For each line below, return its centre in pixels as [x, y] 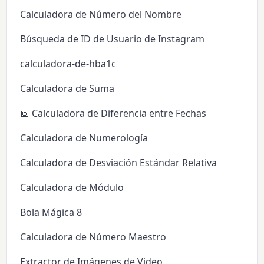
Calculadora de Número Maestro [93, 237]
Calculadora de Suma [67, 89]
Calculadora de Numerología [84, 138]
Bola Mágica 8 [51, 212]
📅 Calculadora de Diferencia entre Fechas [113, 113]
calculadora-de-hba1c [68, 64]
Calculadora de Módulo [72, 188]
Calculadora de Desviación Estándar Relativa [119, 163]
